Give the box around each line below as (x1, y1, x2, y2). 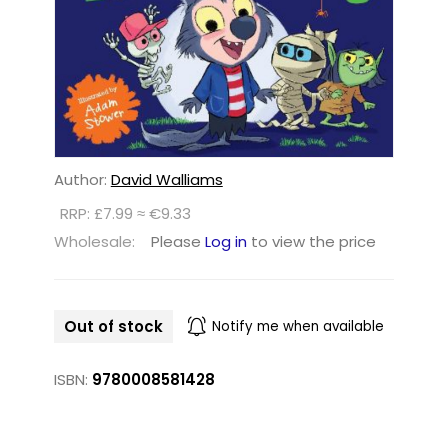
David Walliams (110, 169, 223, 191)
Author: (53, 169, 111, 191)
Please (150, 231, 205, 253)
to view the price (246, 231, 376, 253)
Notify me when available (211, 316, 384, 336)
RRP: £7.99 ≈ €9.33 (59, 203, 191, 225)
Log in (204, 231, 247, 253)
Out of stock (63, 316, 163, 338)
